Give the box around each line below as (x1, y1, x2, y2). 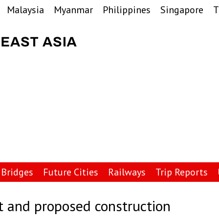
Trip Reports (155, 166, 208, 178)
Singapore (160, 3, 203, 16)
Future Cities (43, 166, 98, 178)
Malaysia (7, 3, 44, 16)
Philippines (103, 3, 151, 16)
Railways (108, 166, 146, 178)
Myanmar (54, 3, 93, 16)
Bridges (1, 166, 33, 178)
